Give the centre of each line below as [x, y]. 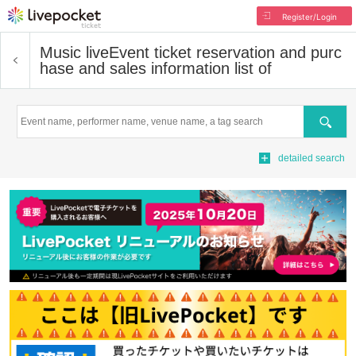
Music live [74, 52]
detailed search [311, 158]
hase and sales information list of [156, 68]
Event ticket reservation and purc [225, 52]
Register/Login [309, 17]
